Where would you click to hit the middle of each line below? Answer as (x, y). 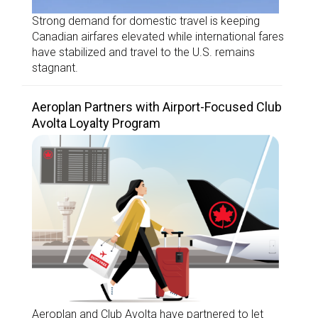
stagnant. (55, 67)
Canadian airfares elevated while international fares (158, 36)
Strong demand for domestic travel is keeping (146, 21)
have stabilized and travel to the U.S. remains (143, 52)
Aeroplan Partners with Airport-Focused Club (157, 106)
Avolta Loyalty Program (96, 123)
